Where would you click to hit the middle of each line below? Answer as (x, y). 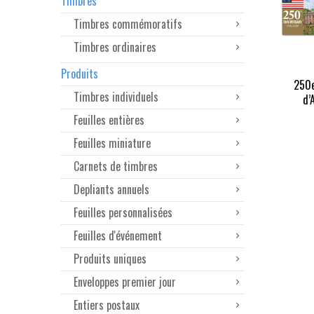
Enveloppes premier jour (126, 282)
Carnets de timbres (117, 166)
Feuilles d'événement (118, 235)
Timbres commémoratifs (128, 24)
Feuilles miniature (114, 143)
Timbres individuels (116, 97)
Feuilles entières (109, 120)
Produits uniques (110, 259)
